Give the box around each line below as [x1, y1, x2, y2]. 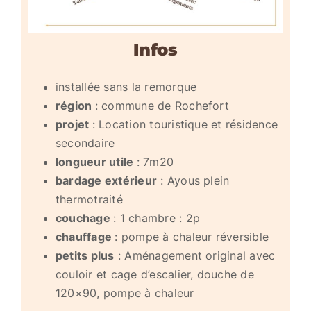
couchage [55, 211, 114, 226]
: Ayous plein [157, 174, 230, 188]
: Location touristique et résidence [92, 117, 278, 132]
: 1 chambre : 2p [113, 211, 200, 226]
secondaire [55, 136, 115, 151]
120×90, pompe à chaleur [55, 286, 194, 301]
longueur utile [55, 155, 137, 169]
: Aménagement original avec [114, 249, 276, 263]
